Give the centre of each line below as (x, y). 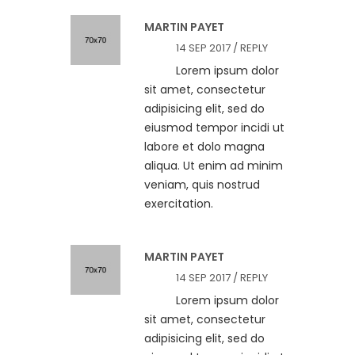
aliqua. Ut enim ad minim (214, 166)
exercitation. (179, 204)
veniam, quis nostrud (202, 185)
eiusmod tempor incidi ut (214, 128)
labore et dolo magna (204, 147)
